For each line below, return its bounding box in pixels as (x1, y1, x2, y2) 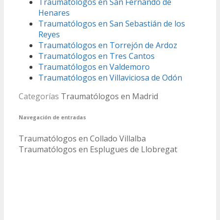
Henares (38, 7, 70, 19)
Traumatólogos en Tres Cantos (38, 51, 155, 62)
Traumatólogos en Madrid (61, 91, 158, 102)
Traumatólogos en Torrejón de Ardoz (38, 40, 177, 51)
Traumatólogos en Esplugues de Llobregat (19, 144, 177, 155)
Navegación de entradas (19, 114, 86, 121)
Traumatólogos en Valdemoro (38, 61, 150, 73)
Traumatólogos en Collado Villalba (19, 133, 146, 144)
